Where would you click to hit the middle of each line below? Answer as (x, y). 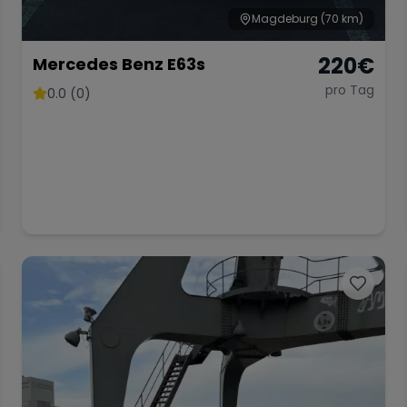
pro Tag (350, 90)
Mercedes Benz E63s (119, 64)
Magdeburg (285, 19)
